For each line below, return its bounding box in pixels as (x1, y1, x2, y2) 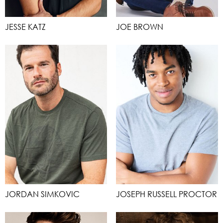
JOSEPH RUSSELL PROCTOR (116, 189, 217, 199)
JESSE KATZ (5, 21, 46, 32)
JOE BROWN (116, 21, 163, 32)
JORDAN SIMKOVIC (5, 189, 80, 199)
